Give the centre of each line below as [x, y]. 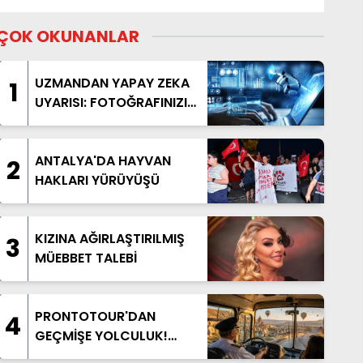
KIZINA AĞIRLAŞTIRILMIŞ [109, 239]
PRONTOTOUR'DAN [95, 316]
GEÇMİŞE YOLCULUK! [101, 336]
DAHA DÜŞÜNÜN [85, 141]
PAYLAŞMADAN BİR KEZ [107, 122]
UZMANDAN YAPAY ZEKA [112, 83]
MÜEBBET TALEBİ [85, 258]
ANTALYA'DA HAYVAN [102, 161]
